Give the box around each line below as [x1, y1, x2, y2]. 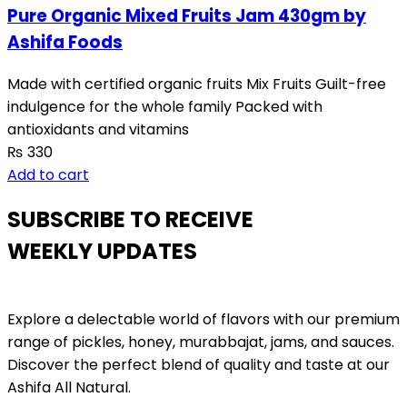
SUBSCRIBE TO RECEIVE [7, 204, 253, 235]
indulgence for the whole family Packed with [7, 95, 323, 117]
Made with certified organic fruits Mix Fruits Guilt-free [7, 73, 386, 94]
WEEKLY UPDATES [7, 236, 197, 267]
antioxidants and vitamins [7, 118, 196, 140]
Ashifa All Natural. [7, 377, 131, 399]
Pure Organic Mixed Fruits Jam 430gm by [7, 3, 366, 28]
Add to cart [7, 164, 89, 185]
